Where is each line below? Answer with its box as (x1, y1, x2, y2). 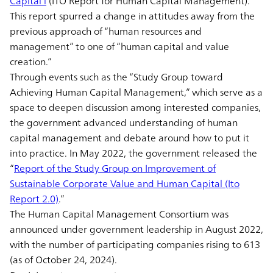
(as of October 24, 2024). (10, 250, 117, 268)
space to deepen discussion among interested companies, (10, 98, 261, 116)
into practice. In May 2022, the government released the (10, 144, 257, 161)
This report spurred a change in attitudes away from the (10, 7, 255, 24)
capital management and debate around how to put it (10, 129, 249, 146)
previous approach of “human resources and (10, 22, 202, 40)
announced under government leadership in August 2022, (10, 220, 263, 238)
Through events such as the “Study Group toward (10, 68, 223, 85)
